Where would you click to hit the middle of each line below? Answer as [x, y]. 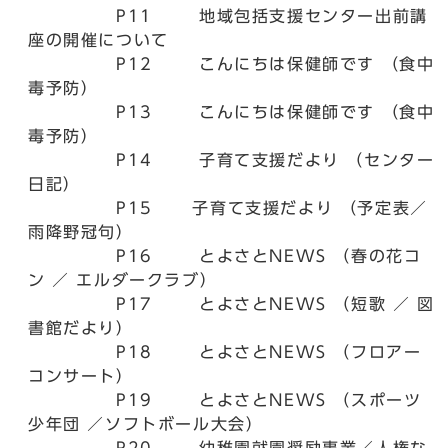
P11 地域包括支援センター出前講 [228, 16]
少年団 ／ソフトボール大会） [146, 424]
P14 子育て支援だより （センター [231, 160]
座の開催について [98, 40]
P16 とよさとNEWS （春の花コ [225, 256]
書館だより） [81, 328]
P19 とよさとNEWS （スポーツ [225, 400]
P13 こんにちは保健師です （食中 [231, 112]
